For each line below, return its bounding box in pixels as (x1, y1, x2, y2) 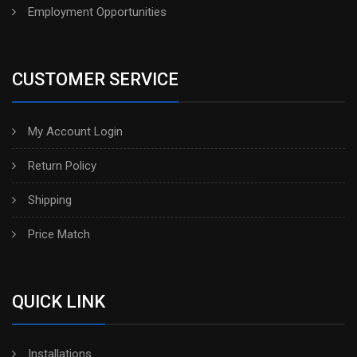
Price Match (28, 227, 90, 241)
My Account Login (28, 124, 123, 139)
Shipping (28, 193, 72, 207)
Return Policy (28, 159, 96, 173)
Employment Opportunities (28, 5, 167, 19)
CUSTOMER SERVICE (12, 69, 178, 89)
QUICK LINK (12, 292, 105, 312)
